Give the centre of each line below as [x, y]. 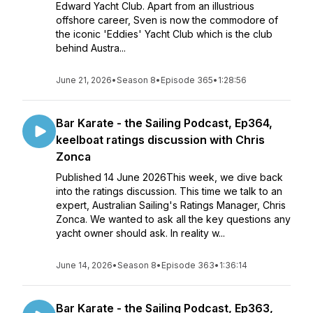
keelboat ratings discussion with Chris [160, 140]
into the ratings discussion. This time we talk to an [169, 191]
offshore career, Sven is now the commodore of [167, 20]
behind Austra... [91, 48]
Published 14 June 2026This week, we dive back [169, 177]
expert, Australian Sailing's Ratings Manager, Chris [171, 205]
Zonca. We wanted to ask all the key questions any [173, 219]
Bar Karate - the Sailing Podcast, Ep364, [164, 123]
